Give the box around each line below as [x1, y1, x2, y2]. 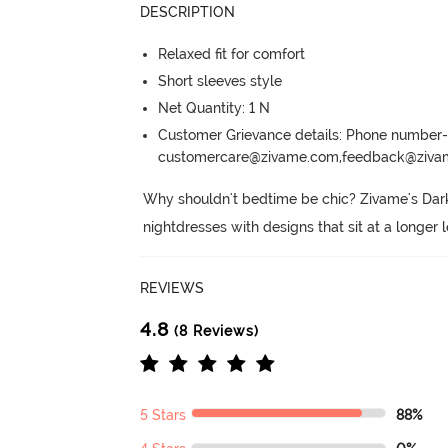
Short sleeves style [158, 72, 283, 89]
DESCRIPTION [140, 3, 236, 20]
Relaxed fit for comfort [158, 45, 306, 62]
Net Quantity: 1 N [158, 99, 271, 116]
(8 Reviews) [169, 322, 260, 339]
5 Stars [140, 406, 187, 423]
